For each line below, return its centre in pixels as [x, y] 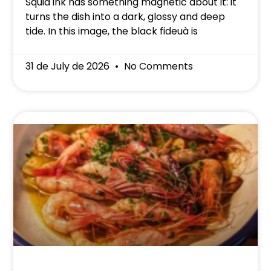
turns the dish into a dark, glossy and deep [126, 17]
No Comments [158, 67]
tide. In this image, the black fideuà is [112, 31]
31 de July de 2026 [69, 67]
